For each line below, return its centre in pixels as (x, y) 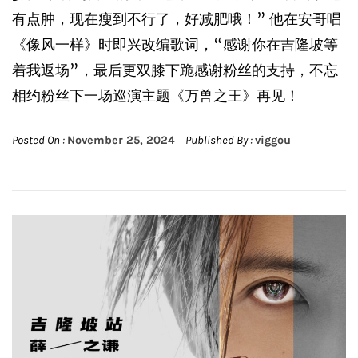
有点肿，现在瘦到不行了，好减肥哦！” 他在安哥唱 (177, 19)
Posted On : (40, 140)
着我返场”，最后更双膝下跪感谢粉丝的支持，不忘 (175, 70)
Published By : (219, 140)
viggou (273, 140)
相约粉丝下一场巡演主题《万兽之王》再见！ (156, 95)
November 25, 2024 (121, 140)
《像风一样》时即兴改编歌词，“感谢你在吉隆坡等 (175, 44)
